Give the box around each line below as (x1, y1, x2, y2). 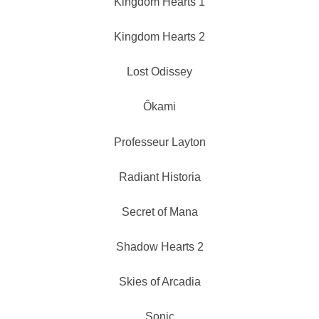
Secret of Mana (121, 205, 198, 218)
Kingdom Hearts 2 (114, 31, 205, 43)
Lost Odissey (127, 66, 192, 78)
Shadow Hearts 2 (115, 240, 204, 253)
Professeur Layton (113, 135, 206, 148)
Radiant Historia (118, 170, 201, 183)
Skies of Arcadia (118, 276, 201, 288)
